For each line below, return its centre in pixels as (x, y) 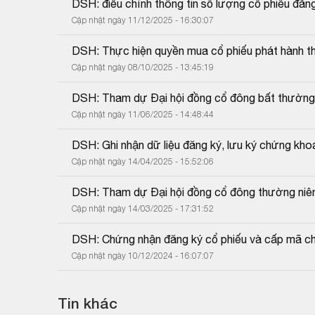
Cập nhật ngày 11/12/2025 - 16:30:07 (143, 20)
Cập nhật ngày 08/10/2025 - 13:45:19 (143, 67)
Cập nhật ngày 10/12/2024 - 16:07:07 (143, 255)
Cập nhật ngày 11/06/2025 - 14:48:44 (143, 114)
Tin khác (88, 303)
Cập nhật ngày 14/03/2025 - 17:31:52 (143, 208)
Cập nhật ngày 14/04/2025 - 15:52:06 (143, 161)
